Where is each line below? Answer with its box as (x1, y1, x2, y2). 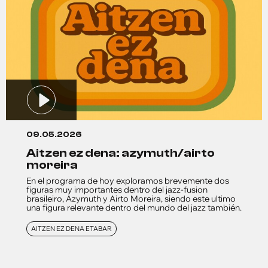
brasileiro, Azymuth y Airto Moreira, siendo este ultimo (26, 193, 236, 204)
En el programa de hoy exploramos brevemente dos (26, 175, 229, 186)
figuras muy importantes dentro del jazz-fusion (26, 184, 208, 195)
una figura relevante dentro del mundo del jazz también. (26, 202, 242, 213)
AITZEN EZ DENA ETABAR (31, 224, 112, 233)
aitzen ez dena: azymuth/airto (26, 145, 36, 160)
